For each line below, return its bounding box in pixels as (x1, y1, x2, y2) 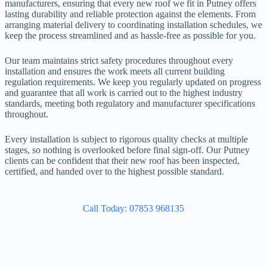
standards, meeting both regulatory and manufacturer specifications (5, 98, 255, 108)
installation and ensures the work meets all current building (5, 66, 225, 76)
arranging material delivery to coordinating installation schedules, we (5, 20, 262, 30)
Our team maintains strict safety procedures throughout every (5, 55, 233, 66)
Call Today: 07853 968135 (83, 203, 184, 213)
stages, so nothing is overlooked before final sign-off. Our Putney (5, 145, 250, 155)
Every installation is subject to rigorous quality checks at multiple (5, 134, 248, 144)
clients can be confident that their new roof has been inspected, (5, 156, 240, 166)
